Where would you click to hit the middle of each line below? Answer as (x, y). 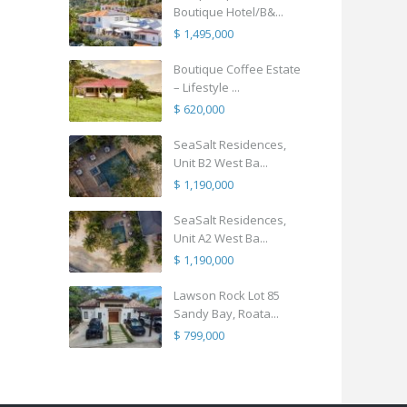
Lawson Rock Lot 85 (227, 296)
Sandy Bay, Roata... (226, 314)
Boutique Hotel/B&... (228, 12)
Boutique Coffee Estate (237, 69)
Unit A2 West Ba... (221, 238)
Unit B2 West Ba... (221, 163)
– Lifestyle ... (207, 88)
